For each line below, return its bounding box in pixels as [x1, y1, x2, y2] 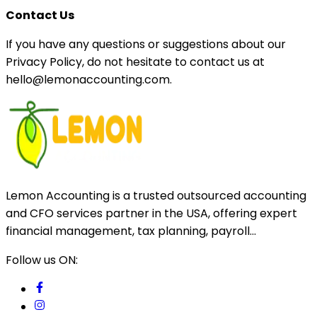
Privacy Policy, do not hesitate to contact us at [6, 54, 265, 70]
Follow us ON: [6, 252, 78, 268]
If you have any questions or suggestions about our [6, 36, 286, 52]
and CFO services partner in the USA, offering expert [6, 205, 297, 221]
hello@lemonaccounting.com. [6, 71, 172, 88]
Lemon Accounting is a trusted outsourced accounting [6, 188, 306, 204]
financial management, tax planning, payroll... [6, 223, 256, 239]
